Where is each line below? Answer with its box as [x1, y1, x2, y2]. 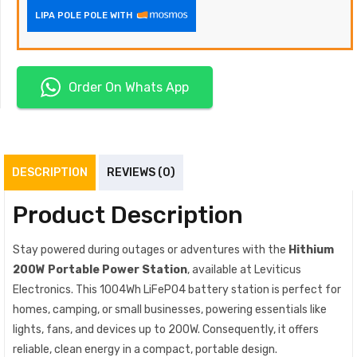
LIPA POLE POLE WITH [35, 9, 132, 21]
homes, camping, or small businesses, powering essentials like [13, 302, 327, 316]
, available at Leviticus [187, 262, 301, 277]
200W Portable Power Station [13, 262, 187, 277]
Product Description [13, 200, 243, 229]
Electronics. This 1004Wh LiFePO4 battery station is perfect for [13, 282, 341, 296]
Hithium [288, 242, 334, 257]
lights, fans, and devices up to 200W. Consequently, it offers [13, 322, 319, 336]
